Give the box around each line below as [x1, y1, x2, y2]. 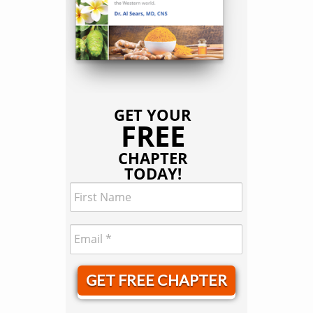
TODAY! [124, 162, 182, 184]
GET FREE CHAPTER [85, 270, 227, 289]
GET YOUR [114, 103, 192, 125]
